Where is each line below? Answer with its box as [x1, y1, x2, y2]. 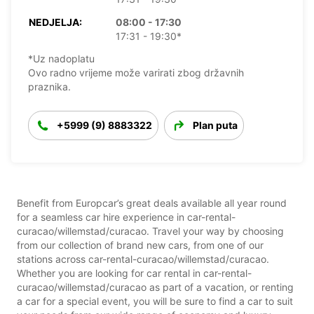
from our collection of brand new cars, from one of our [17, 238, 264, 251]
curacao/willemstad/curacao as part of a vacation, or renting [17, 280, 294, 293]
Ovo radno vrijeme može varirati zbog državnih [28, 66, 244, 78]
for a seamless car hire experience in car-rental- [17, 210, 235, 223]
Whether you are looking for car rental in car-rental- [17, 266, 252, 279]
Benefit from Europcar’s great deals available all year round [17, 196, 287, 209]
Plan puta [193, 118, 238, 131]
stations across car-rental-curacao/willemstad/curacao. [17, 252, 269, 265]
